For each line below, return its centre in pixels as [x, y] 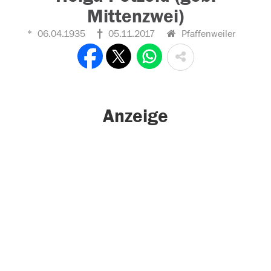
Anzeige [135, 116]
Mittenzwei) [135, 16]
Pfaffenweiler [207, 34]
